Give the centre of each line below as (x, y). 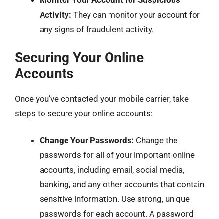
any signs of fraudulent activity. (97, 29)
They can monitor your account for (136, 15)
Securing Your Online (79, 57)
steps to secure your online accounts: (84, 113)
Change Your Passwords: (87, 140)
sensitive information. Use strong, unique (115, 199)
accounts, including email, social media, (112, 170)
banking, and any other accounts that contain (122, 184)
